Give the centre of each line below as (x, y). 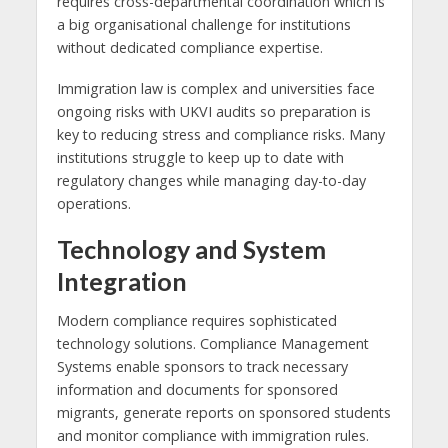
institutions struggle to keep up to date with (200, 157)
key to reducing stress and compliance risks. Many (220, 134)
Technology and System (191, 248)
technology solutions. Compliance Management (212, 344)
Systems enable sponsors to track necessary (202, 367)
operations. (93, 203)
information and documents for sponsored (197, 390)
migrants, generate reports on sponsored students (223, 413)
